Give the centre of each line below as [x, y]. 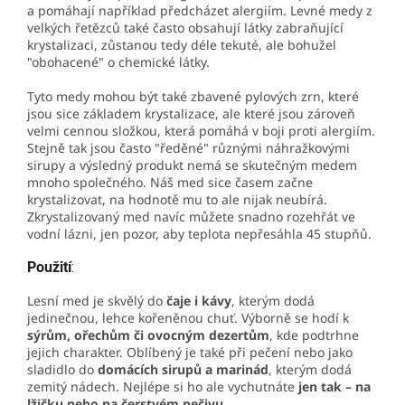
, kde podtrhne [314, 334]
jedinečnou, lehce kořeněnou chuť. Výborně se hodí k [188, 317]
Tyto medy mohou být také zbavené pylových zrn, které [193, 96]
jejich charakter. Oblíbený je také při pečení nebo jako [190, 352]
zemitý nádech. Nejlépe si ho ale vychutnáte [163, 386]
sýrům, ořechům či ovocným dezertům [148, 334]
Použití [49, 267]
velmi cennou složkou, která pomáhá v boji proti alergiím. [201, 130]
